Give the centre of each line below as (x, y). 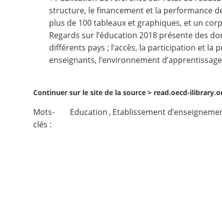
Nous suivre (39, 48)
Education (88, 112)
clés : (44, 124)
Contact (29, 17)
